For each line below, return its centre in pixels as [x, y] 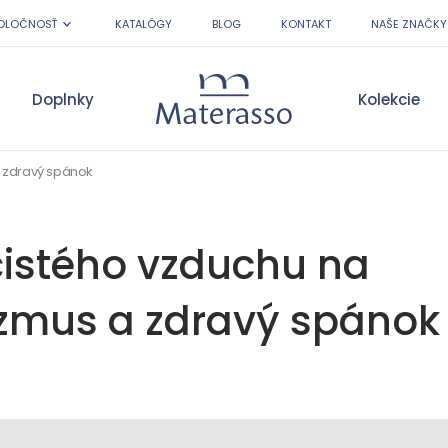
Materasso [264, 108]
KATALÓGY [143, 23]
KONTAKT [306, 23]
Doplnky [62, 99]
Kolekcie [389, 99]
